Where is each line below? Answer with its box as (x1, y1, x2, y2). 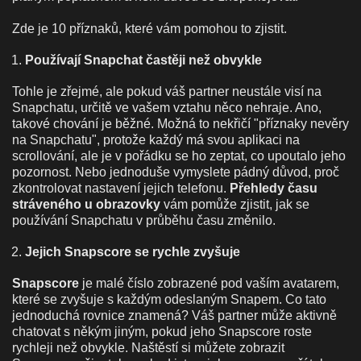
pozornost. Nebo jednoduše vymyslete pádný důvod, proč (12, 164, 339, 179)
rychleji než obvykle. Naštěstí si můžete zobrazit (12, 340, 284, 355)
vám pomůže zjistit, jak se (164, 197, 309, 211)
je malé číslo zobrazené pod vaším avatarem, (79, 276, 339, 290)
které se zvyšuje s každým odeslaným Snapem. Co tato (12, 292, 326, 306)
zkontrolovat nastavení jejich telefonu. (12, 180, 230, 195)
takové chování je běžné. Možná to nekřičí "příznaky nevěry (12, 116, 349, 131)
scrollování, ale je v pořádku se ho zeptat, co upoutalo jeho (12, 148, 346, 163)
